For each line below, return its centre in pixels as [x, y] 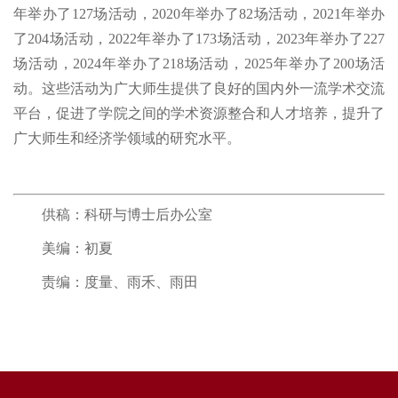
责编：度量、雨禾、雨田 [120, 283]
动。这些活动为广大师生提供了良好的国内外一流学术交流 [199, 89]
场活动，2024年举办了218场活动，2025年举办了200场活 [199, 64]
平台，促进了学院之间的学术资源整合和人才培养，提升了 [199, 114]
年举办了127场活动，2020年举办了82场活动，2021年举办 [199, 14]
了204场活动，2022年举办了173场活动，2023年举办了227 [199, 39]
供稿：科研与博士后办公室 [127, 215]
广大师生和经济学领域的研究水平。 [127, 139]
